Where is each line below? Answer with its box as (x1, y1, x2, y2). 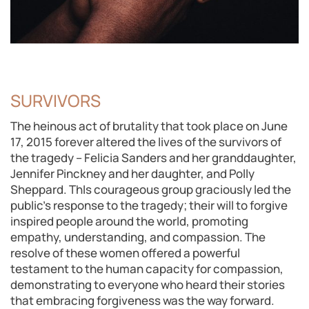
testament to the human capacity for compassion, (10, 261, 283, 277)
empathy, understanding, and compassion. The (10, 229, 266, 246)
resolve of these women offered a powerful (10, 245, 240, 261)
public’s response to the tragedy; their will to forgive (10, 197, 288, 214)
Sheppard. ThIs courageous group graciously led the (10, 181, 291, 198)
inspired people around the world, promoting (10, 213, 248, 230)
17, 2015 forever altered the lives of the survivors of (10, 134, 281, 150)
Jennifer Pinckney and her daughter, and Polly (10, 166, 255, 182)
